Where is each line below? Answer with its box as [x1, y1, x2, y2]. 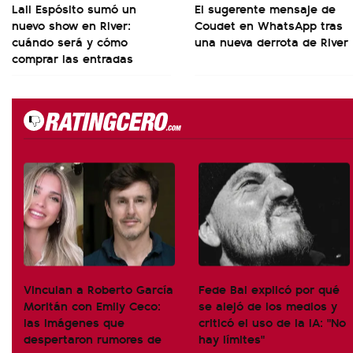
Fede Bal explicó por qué [199, 280, 340, 299]
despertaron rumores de [24, 329, 162, 348]
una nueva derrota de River [195, 32, 348, 51]
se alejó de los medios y [199, 296, 337, 315]
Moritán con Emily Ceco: [24, 296, 161, 315]
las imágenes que [24, 313, 124, 332]
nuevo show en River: [12, 16, 131, 35]
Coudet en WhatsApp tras [195, 16, 343, 35]
